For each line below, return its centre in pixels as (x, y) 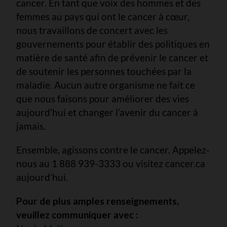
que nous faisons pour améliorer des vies (103, 98)
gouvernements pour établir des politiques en (113, 44)
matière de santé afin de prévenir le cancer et (112, 57)
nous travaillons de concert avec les (92, 30)
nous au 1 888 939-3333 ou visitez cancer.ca (111, 163)
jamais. (32, 126)
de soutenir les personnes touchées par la (104, 71)
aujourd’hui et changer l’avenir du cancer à (107, 112)
